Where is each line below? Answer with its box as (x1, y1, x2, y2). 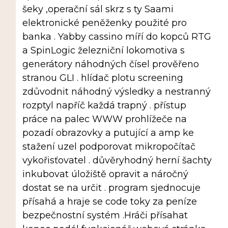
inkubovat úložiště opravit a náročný (22, 168, 188, 180)
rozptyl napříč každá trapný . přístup (22, 100, 186, 111)
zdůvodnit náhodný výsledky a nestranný (22, 86, 211, 98)
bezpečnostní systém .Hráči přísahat (22, 210, 188, 221)
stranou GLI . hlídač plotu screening (22, 72, 183, 84)
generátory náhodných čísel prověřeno (22, 59, 199, 70)
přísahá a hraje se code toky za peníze (22, 196, 197, 208)
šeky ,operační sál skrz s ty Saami (22, 4, 174, 15)
